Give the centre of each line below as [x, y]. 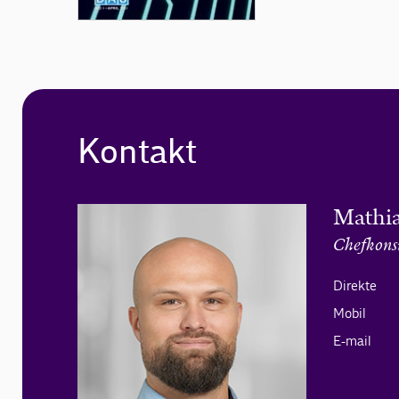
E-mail [352, 341]
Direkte [354, 286]
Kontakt [137, 153]
